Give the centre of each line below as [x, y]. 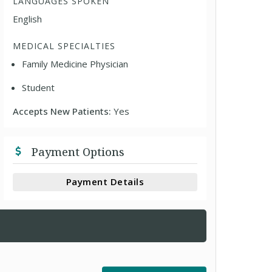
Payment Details [105, 182]
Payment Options [77, 151]
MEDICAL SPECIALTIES [64, 46]
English [28, 19]
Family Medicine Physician [75, 63]
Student [39, 87]
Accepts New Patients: [63, 111]
